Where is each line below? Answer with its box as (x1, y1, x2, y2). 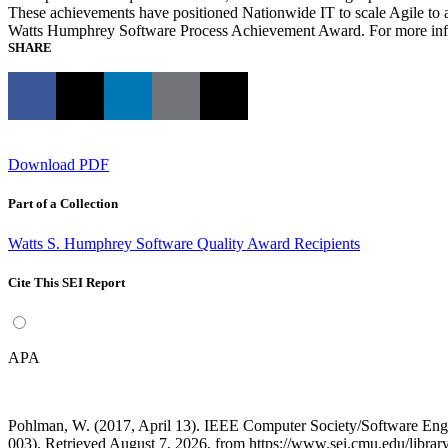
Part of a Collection (8, 196, 118, 212)
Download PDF (8, 156, 109, 174)
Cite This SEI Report (8, 274, 125, 290)
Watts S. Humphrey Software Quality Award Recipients (8, 234, 360, 252)
